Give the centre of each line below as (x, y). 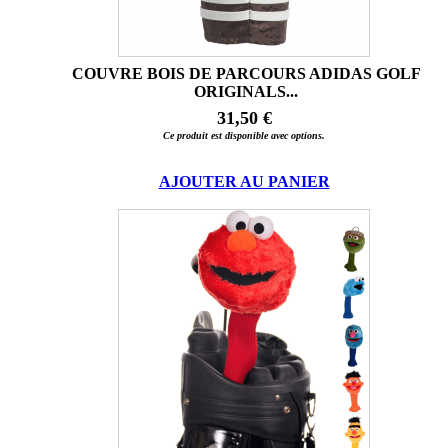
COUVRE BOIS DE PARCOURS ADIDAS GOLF (246, 73)
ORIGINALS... (246, 91)
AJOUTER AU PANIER (244, 181)
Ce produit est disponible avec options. (244, 135)
